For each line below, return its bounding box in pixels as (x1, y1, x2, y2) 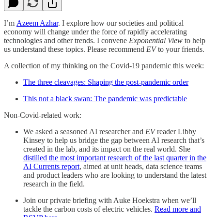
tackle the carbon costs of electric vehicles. (23, 204, 155, 213)
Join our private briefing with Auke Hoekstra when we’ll (23, 196, 196, 204)
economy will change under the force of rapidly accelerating (4, 27, 187, 36)
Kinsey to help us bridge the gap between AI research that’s (23, 136, 204, 144)
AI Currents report (23, 162, 79, 170)
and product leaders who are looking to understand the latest (23, 170, 206, 179)
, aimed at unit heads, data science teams (79, 162, 202, 170)
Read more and (155, 204, 201, 213)
